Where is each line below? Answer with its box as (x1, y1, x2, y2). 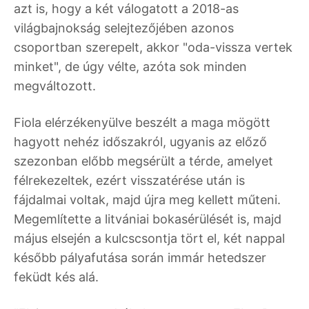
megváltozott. (14, 79, 96, 94)
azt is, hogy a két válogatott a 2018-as (14, 1, 239, 17)
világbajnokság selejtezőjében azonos (14, 21, 234, 36)
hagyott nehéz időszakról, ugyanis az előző (14, 134, 267, 150)
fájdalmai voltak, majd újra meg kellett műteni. (14, 192, 281, 208)
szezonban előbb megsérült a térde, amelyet (14, 154, 273, 169)
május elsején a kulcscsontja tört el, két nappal (14, 231, 285, 246)
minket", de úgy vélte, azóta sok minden (14, 59, 247, 74)
